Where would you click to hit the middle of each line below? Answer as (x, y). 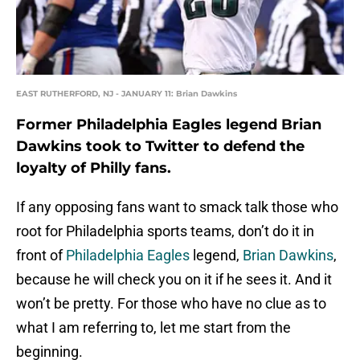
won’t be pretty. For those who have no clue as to (171, 304)
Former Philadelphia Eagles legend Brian (169, 125)
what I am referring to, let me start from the (153, 328)
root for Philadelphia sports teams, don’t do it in (165, 231)
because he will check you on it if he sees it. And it (174, 280)
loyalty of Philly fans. (94, 168)
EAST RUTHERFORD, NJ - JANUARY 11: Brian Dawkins (127, 94)
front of (41, 256)
